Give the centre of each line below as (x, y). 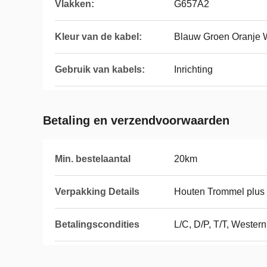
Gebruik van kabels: (100, 69)
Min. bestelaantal (93, 159)
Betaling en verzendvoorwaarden (136, 120)
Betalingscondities (97, 224)
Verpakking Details (97, 192)
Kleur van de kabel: (98, 37)
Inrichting (193, 69)
